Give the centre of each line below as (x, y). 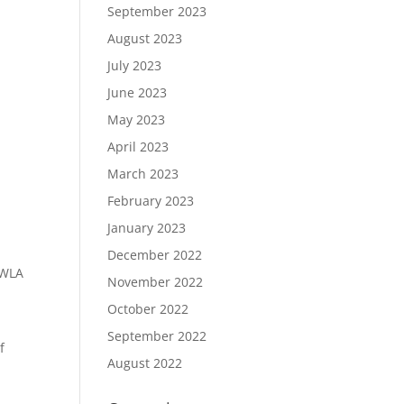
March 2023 (143, 174)
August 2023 (145, 38)
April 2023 (138, 147)
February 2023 (151, 201)
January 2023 (147, 228)
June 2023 (138, 92)
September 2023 (157, 11)
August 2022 (145, 363)
